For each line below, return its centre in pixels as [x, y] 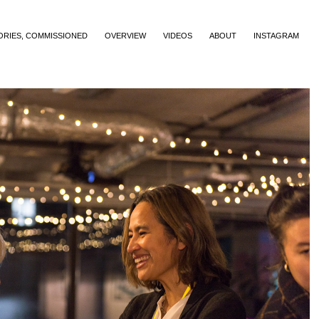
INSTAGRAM [276, 36]
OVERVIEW [125, 36]
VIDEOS [177, 36]
